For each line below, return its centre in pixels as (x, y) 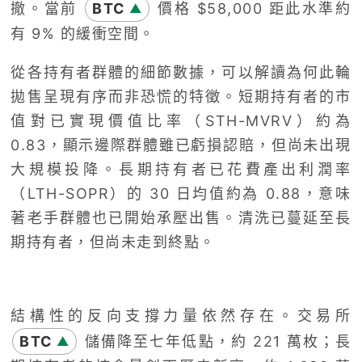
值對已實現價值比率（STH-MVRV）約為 (181, 121)
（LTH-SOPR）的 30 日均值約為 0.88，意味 (181, 194)
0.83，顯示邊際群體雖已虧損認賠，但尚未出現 (181, 145)
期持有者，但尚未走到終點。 (113, 242)
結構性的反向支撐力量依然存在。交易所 (181, 316)
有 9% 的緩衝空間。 (83, 34)
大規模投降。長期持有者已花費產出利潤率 (181, 170)
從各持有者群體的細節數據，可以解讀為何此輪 (181, 73)
